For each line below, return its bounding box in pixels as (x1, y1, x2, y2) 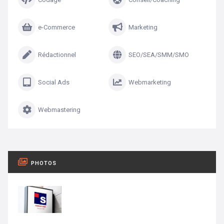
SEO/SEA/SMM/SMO (128, 50, 189, 58)
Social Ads (38, 78, 69, 86)
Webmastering (38, 105, 80, 113)
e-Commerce (38, 23, 75, 31)
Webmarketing (128, 78, 171, 86)
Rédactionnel (38, 50, 76, 58)
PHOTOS (31, 159, 56, 166)
